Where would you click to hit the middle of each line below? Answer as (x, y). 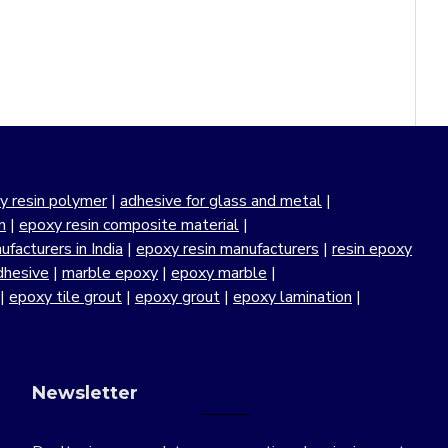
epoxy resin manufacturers (227, 249)
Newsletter (85, 393)
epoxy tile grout (65, 297)
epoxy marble (219, 273)
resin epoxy (372, 249)
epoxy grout (177, 297)
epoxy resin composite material (129, 225)
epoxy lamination (292, 297)
